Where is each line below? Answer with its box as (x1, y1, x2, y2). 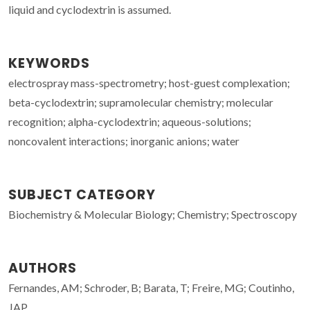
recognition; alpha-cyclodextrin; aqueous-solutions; (8, 114, 251, 128)
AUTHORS (8, 258, 77, 277)
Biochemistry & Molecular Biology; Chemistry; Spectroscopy (8, 207, 297, 221)
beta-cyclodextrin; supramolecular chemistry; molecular (8, 95, 273, 109)
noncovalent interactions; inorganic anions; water (8, 134, 239, 147)
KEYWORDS (8, 53, 90, 73)
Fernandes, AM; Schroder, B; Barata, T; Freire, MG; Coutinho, (8, 280, 294, 294)
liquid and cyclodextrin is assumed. (8, 2, 171, 16)
